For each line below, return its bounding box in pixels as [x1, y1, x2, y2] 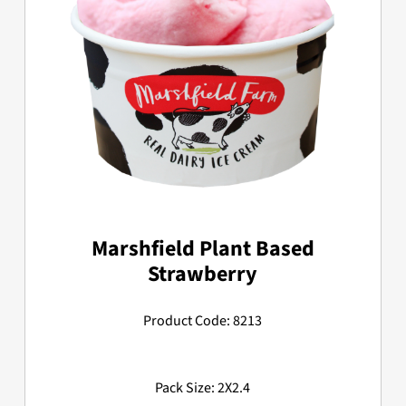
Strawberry [148, 257, 258, 290]
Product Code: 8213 [143, 310, 263, 331]
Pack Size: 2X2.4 [155, 377, 251, 398]
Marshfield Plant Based [91, 232, 314, 265]
